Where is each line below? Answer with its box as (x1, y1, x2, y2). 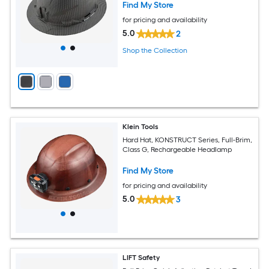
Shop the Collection (122, 46, 188, 55)
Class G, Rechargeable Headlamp (122, 145, 232, 154)
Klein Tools (122, 122, 159, 131)
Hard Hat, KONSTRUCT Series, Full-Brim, (122, 136, 253, 145)
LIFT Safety (122, 253, 160, 262)
